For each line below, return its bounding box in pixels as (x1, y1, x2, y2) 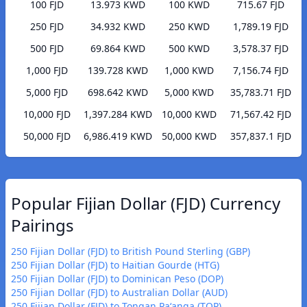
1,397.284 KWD (84, 108, 152, 121)
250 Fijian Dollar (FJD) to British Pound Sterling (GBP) (11, 245, 250, 258)
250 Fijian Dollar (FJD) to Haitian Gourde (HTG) (11, 258, 219, 272)
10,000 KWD (162, 108, 217, 121)
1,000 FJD (25, 64, 68, 77)
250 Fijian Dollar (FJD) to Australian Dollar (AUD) (11, 286, 228, 299)
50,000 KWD (162, 130, 217, 143)
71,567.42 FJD (230, 108, 291, 121)
